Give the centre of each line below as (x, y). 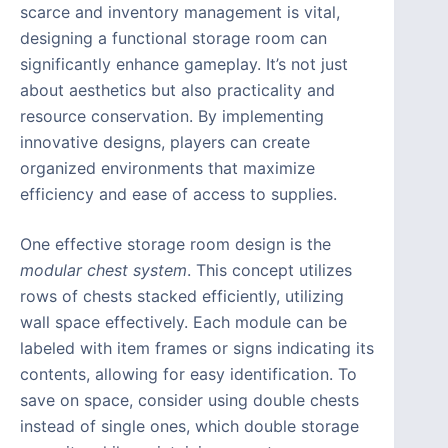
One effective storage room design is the (175, 244)
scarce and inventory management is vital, (180, 12)
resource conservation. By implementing (172, 116)
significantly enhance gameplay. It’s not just (184, 64)
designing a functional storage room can (173, 38)
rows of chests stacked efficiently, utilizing (182, 296)
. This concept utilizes (269, 270)
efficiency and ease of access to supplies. (178, 194)
